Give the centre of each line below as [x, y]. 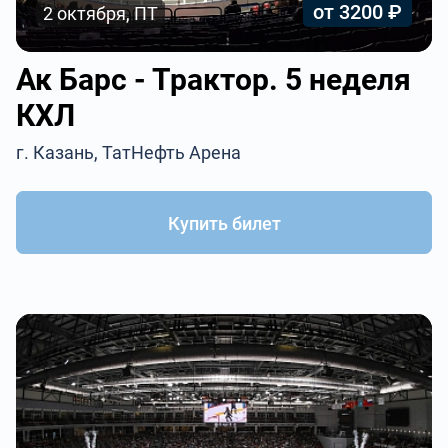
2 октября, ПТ [101, 13]
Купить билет [224, 223]
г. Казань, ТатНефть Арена [129, 152]
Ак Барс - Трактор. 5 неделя [214, 79]
